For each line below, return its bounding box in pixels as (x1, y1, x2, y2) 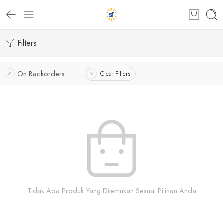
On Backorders (17, 68, 65, 79)
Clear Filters (100, 69, 130, 78)
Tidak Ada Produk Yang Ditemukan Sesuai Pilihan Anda (27, 185, 196, 196)
